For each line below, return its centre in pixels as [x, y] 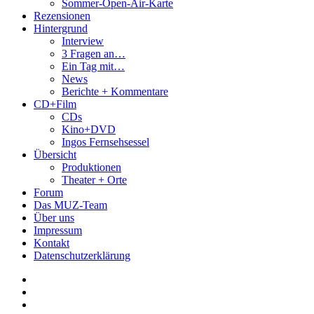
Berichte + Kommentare [115, 91]
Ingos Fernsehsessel [105, 142]
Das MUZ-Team [70, 205]
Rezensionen [62, 15]
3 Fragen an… [94, 53]
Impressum [58, 230]
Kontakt [52, 243]
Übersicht [55, 154]
